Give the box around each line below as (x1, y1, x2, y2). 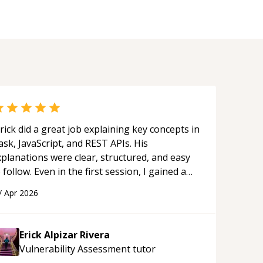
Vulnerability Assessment (19, 242, 130, 255)
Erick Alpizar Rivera (19, 228, 110, 241)
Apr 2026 (4, 187, 38, 198)
